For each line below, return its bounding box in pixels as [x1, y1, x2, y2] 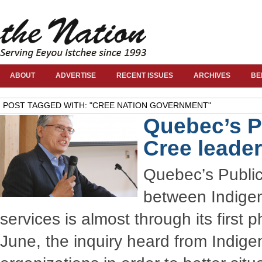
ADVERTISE [56, 71, 96, 80]
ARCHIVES [194, 71, 230, 80]
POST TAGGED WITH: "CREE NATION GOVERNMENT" [3, 101, 211, 110]
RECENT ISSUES [116, 71, 173, 80]
